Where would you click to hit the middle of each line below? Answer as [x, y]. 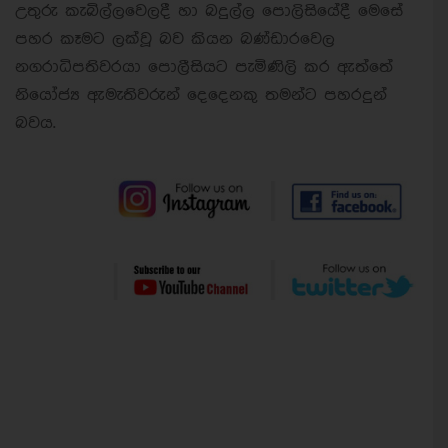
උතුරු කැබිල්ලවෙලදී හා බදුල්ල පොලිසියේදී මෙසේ [209, 11]
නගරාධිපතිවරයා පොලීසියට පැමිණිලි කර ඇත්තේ [204, 67]
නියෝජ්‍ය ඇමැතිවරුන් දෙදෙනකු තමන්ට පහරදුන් [201, 95]
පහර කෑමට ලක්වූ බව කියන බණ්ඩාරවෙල [175, 39]
